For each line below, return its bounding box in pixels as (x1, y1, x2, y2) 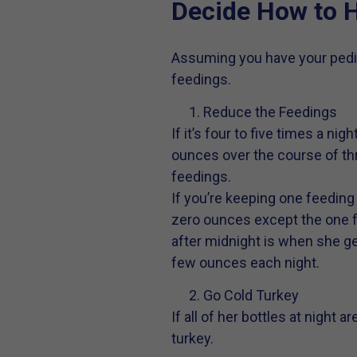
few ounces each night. (171, 254, 320, 272)
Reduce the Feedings (202, 104, 337, 121)
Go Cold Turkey (202, 287, 299, 304)
